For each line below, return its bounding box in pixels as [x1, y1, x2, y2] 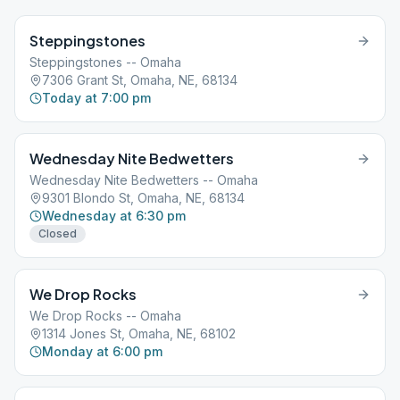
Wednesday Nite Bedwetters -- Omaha [29, 172, 258, 187]
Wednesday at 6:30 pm [42, 208, 186, 223]
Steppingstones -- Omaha [29, 54, 181, 70]
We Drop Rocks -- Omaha [29, 308, 181, 323]
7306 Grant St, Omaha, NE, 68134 [42, 72, 237, 87]
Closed [38, 227, 77, 240]
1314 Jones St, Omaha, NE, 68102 [42, 326, 236, 341]
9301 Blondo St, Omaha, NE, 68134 [42, 190, 245, 205]
